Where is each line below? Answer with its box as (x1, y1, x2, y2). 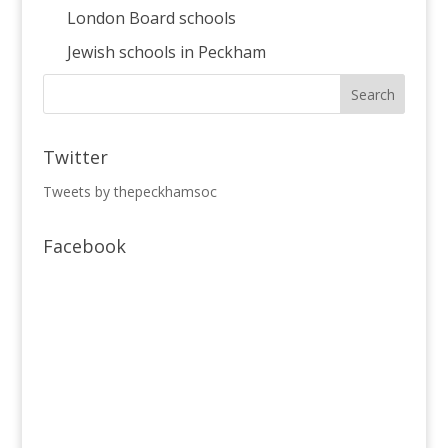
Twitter (42, 145, 108, 169)
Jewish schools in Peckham (66, 41, 266, 63)
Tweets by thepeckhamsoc (42, 182, 217, 201)
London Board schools (66, 7, 236, 29)
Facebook (42, 234, 126, 258)
